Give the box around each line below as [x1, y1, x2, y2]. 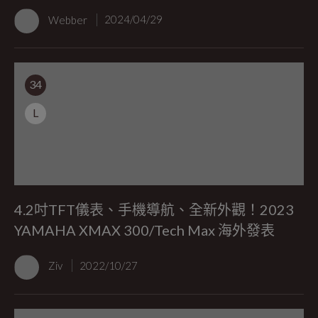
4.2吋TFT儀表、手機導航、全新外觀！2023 [14, 201, 294, 219]
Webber [48, 13, 89, 26]
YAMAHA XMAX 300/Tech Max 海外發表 [14, 221, 275, 239]
